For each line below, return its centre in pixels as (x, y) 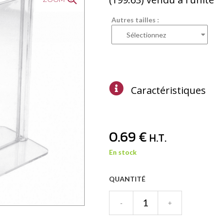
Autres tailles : (135, 19)
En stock (123, 152)
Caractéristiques (168, 90)
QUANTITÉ (127, 179)
